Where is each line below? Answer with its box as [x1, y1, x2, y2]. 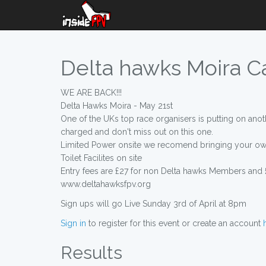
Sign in [61, 218, 86, 228]
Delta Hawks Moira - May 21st [61, 101, 173, 110]
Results [61, 242, 122, 263]
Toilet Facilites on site [61, 153, 142, 163]
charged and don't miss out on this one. [61, 127, 213, 137]
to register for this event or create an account [86, 218, 263, 228]
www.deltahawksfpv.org [61, 179, 151, 189]
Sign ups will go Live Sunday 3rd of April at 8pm [61, 199, 246, 208]
